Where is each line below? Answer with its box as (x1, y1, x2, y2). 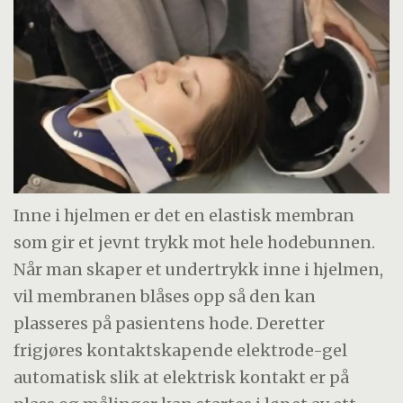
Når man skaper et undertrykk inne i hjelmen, (13, 259, 384, 281)
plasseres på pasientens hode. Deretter (13, 313, 326, 335)
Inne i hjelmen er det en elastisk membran (13, 205, 355, 227)
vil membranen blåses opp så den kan (13, 286, 317, 308)
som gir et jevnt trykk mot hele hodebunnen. (13, 232, 376, 254)
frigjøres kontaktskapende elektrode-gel (13, 340, 348, 362)
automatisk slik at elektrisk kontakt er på (13, 367, 350, 389)
